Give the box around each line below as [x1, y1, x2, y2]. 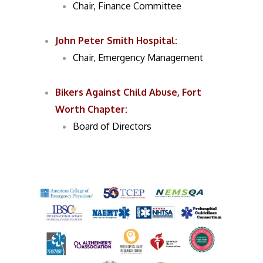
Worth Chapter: [55, 103, 128, 115]
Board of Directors [73, 120, 152, 132]
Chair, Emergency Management [73, 52, 204, 63]
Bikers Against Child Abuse [55, 86, 178, 98]
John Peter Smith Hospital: [55, 35, 178, 46]
